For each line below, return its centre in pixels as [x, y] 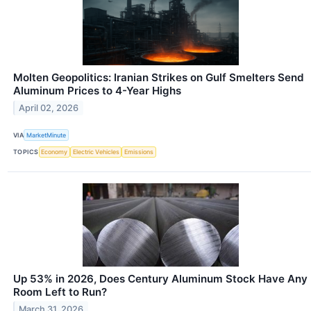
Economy [54, 152]
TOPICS [26, 152]
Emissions [139, 152]
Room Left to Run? [60, 292]
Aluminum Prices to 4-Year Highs [97, 91]
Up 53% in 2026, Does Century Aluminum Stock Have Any [160, 278]
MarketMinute [47, 135]
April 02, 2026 [49, 108]
